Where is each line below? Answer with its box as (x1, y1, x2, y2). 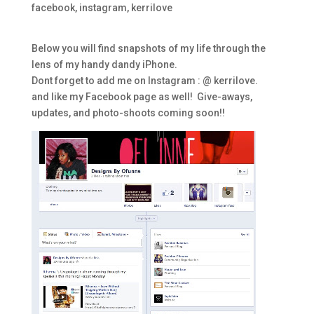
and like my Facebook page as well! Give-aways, (31, 90, 252, 102)
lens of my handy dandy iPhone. (31, 58, 179, 70)
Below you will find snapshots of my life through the (31, 42, 266, 54)
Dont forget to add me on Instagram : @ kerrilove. (31, 74, 260, 86)
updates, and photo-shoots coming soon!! (31, 107, 225, 118)
